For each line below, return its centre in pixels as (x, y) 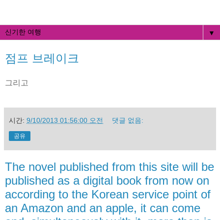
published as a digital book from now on (107, 180)
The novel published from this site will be (110, 166)
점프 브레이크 (42, 58)
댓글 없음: (128, 120)
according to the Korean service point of (108, 194)
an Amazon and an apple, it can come (103, 208)
